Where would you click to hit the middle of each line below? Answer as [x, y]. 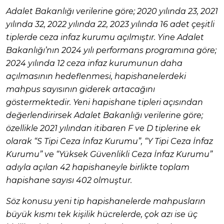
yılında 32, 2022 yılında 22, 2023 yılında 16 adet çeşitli [110, 24]
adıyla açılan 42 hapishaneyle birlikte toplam [98, 167]
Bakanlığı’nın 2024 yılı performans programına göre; [111, 50]
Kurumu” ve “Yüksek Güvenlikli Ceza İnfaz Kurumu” [109, 154]
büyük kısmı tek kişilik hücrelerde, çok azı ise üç [102, 214]
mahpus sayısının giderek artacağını [80, 89]
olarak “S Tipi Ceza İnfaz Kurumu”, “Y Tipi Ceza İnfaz [109, 141]
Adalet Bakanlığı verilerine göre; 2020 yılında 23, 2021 [112, 11]
